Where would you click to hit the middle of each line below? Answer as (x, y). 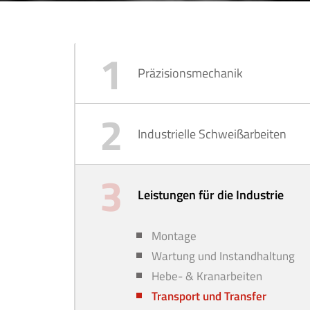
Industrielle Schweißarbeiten (212, 134)
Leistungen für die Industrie (211, 195)
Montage (174, 236)
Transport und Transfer (209, 296)
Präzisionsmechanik (190, 73)
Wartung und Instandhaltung (223, 256)
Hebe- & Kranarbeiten (207, 276)
